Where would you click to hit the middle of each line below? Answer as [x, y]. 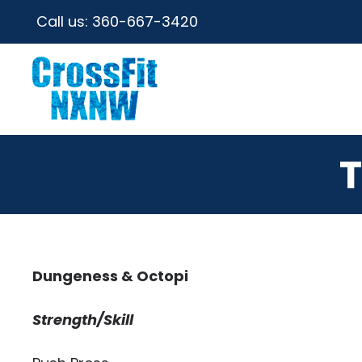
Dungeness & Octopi [110, 276]
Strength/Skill [83, 320]
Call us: [64, 21]
